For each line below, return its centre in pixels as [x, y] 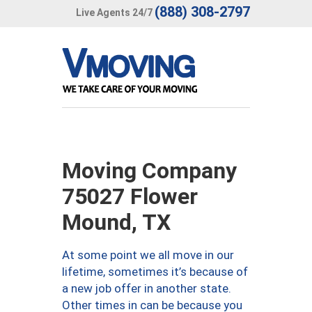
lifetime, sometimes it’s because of [155, 272]
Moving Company [149, 171]
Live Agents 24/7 [114, 12]
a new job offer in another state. [147, 288]
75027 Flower [130, 196]
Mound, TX [116, 222]
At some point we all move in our [148, 255]
